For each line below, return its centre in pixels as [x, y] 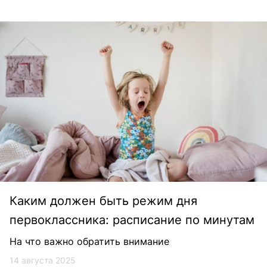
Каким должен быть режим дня [103, 201]
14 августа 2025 [43, 260]
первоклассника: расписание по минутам [132, 220]
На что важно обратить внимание [89, 241]
